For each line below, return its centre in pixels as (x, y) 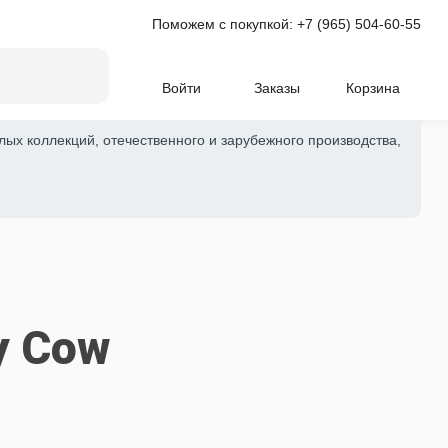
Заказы (277, 88)
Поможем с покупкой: (225, 24)
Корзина (373, 88)
